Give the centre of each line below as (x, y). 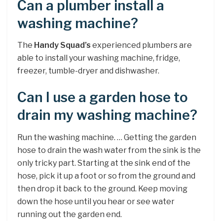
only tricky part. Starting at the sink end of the (104, 163)
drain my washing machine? (107, 115)
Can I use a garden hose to (103, 97)
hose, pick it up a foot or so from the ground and (106, 176)
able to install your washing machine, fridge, (99, 58)
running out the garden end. (70, 214)
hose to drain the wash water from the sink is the (109, 150)
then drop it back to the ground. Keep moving (102, 188)
